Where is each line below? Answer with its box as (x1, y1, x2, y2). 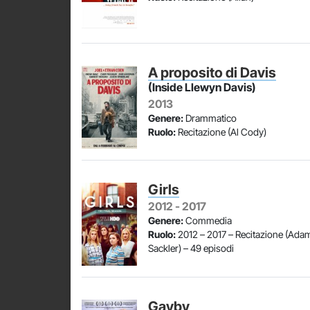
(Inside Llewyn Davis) (148, 80, 256, 94)
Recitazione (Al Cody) (176, 126, 266, 138)
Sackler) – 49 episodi (148, 242, 234, 254)
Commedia (183, 215, 232, 226)
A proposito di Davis (148, 64, 276, 81)
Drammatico (183, 112, 237, 124)
